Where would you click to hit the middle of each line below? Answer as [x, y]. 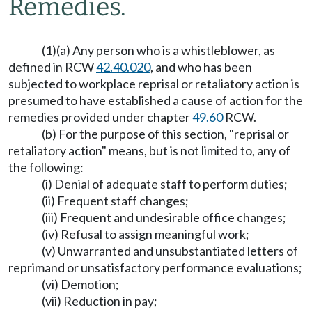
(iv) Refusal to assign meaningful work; [146, 234]
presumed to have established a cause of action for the [156, 100]
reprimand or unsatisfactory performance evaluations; [155, 267]
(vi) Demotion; [80, 284]
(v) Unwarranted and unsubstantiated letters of [170, 251]
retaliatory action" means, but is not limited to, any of [149, 150]
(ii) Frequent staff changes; [115, 201]
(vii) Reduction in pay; [100, 301]
